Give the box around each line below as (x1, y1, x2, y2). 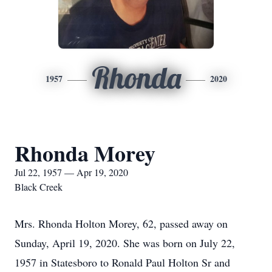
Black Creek (15, 180, 63, 193)
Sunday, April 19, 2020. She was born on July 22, (15, 236, 235, 250)
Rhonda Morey (15, 137, 155, 169)
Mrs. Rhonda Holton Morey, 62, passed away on (15, 216, 228, 231)
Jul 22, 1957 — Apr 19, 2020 (15, 166, 128, 178)
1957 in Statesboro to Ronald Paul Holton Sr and (15, 255, 230, 270)
